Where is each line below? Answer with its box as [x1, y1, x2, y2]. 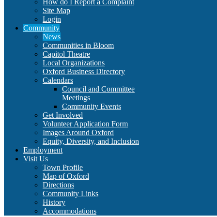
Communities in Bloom [43, 41, 114, 49]
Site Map [43, 6, 70, 15]
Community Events [62, 102, 121, 110]
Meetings [62, 93, 90, 102]
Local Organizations [43, 59, 105, 67]
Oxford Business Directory [43, 67, 125, 76]
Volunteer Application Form [43, 120, 128, 128]
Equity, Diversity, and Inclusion [43, 137, 139, 145]
